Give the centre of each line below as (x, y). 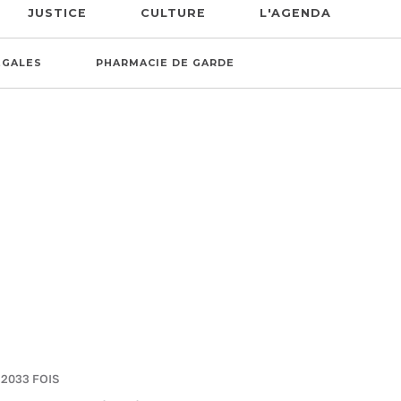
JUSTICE (57, 13)
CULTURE (173, 13)
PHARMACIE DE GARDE (165, 63)
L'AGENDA (295, 13)
